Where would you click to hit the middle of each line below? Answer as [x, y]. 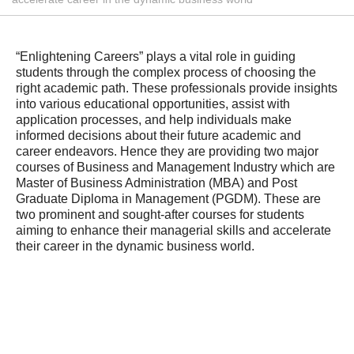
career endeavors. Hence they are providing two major [167, 151]
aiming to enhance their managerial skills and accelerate [173, 230]
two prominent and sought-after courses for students [160, 215]
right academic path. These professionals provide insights [177, 88]
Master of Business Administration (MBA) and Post [156, 183]
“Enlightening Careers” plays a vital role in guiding [156, 56]
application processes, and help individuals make [154, 120]
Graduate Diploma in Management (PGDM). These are [168, 199]
